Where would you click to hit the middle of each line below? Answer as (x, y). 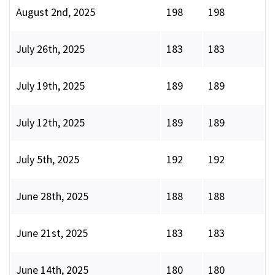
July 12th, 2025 (50, 123)
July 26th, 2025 (50, 49)
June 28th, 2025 (52, 196)
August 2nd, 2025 (56, 12)
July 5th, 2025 (48, 160)
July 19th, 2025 (50, 86)
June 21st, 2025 (52, 233)
